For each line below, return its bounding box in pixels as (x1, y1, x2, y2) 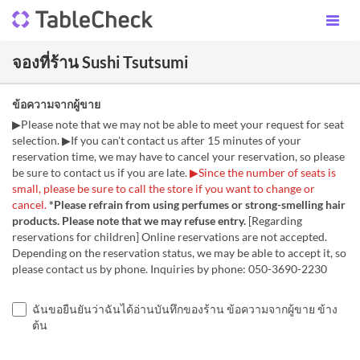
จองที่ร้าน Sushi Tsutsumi (12, 52, 188, 72)
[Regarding (246, 214, 302, 227)
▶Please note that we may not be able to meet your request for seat (12, 117, 344, 131)
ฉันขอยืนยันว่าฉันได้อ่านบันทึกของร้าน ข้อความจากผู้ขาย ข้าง (32, 302, 337, 316)
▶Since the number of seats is (187, 166, 336, 179)
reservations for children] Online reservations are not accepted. (12, 230, 327, 243)
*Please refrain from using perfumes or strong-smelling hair (49, 198, 346, 211)
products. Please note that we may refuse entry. (12, 214, 246, 227)
